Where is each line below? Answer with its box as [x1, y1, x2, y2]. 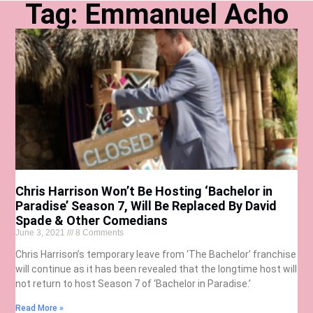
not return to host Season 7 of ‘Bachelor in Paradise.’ [15, 277, 252, 289]
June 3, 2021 [15, 227, 68, 238]
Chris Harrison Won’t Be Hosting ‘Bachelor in [15, 183, 273, 198]
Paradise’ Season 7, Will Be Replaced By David [15, 198, 277, 213]
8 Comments [73, 227, 124, 238]
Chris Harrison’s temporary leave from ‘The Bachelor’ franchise [15, 248, 297, 260]
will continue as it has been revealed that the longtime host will [15, 263, 298, 275]
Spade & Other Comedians [15, 212, 168, 228]
